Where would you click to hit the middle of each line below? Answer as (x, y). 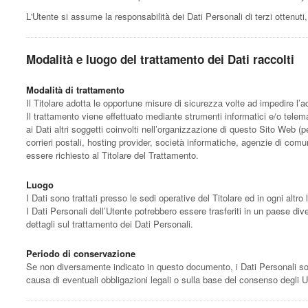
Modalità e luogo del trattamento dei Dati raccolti (160, 59)
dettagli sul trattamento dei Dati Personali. (110, 223)
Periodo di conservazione (81, 253)
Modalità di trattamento (75, 89)
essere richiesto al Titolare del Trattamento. (112, 155)
